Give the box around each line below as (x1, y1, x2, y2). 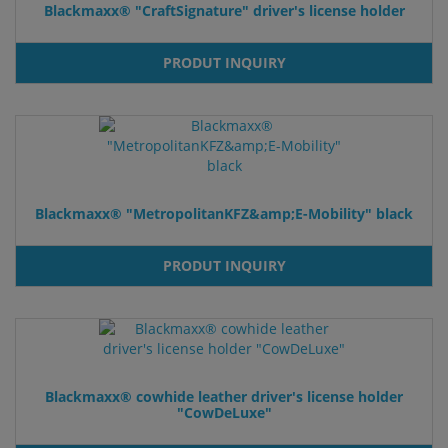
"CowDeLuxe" (176, 402, 272, 422)
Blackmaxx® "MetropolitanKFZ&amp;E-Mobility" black (35, 203, 413, 223)
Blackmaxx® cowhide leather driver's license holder (45, 386, 403, 406)
